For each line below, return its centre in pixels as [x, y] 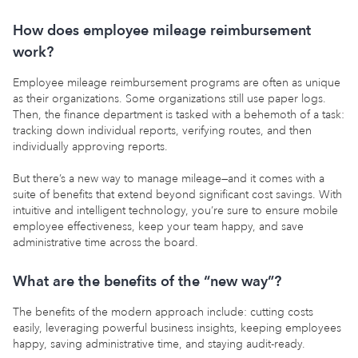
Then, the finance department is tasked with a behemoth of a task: [179, 114]
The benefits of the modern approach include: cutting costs [163, 312]
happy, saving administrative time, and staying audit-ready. [159, 344]
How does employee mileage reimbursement [162, 30]
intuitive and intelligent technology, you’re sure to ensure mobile [175, 210]
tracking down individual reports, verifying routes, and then [162, 130]
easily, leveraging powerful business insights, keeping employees [177, 328]
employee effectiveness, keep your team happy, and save [158, 226]
